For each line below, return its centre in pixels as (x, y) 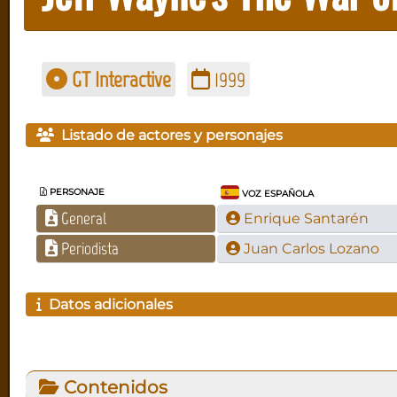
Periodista (90, 248)
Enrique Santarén (306, 218)
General (83, 218)
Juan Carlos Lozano (311, 248)
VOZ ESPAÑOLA (277, 193)
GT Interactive (119, 79)
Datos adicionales (107, 304)
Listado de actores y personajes (168, 135)
